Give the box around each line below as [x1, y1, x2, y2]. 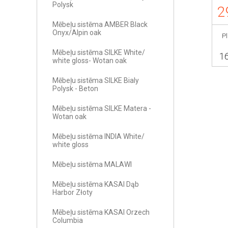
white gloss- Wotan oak [52, 56, 127, 65]
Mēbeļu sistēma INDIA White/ [52, 132, 145, 140]
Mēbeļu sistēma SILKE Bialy [52, 76, 139, 84]
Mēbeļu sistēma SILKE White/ [52, 48, 145, 56]
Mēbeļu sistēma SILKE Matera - [52, 104, 151, 112]
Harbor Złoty [52, 188, 93, 196]
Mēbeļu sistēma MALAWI [52, 160, 132, 168]
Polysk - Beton [52, 84, 98, 93]
